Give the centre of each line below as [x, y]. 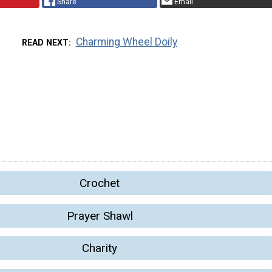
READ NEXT [46, 43]
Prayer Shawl [100, 216]
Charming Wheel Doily [126, 42]
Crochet [100, 183]
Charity [100, 248]
